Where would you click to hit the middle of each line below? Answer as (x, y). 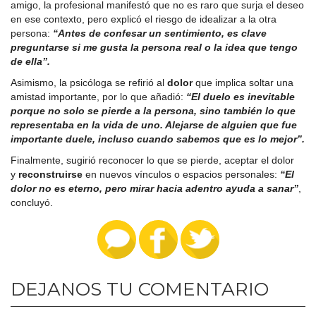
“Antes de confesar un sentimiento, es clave (158, 34)
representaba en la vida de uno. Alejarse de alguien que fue (154, 125)
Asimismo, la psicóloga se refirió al (89, 83)
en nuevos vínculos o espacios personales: (180, 175)
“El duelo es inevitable (241, 97)
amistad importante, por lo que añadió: (98, 97)
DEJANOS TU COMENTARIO (140, 290)
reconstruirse (50, 175)
